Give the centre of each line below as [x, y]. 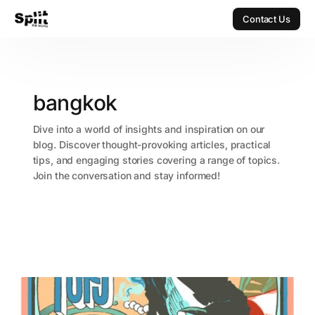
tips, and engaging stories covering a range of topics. [156, 160]
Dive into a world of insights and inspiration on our [149, 129]
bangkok [75, 103]
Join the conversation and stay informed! [126, 176]
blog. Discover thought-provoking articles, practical [152, 145]
